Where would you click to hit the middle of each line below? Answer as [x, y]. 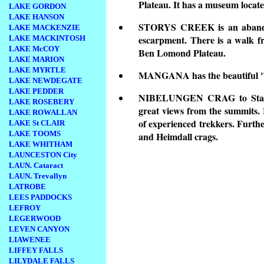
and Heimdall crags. [178, 137]
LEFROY [25, 208]
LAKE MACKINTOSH [47, 38]
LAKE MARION [37, 59]
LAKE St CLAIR [37, 123]
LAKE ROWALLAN [43, 112]
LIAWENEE [30, 240]
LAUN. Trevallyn [38, 176]
